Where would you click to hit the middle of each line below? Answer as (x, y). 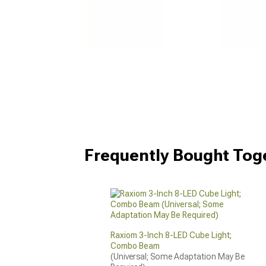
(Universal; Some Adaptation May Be (178, 256)
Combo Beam (135, 246)
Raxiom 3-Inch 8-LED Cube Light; (171, 235)
